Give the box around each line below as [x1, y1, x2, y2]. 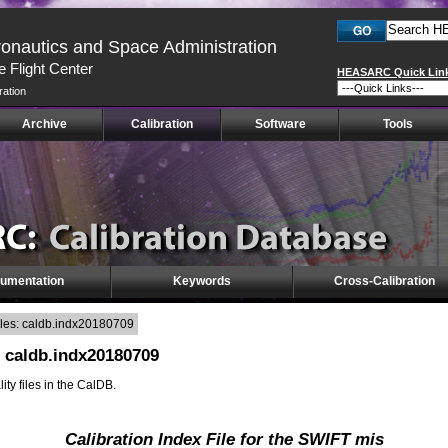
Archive [21, 117, 67, 131]
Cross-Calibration [333, 274, 435, 288]
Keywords [173, 274, 231, 288]
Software [254, 117, 306, 131]
